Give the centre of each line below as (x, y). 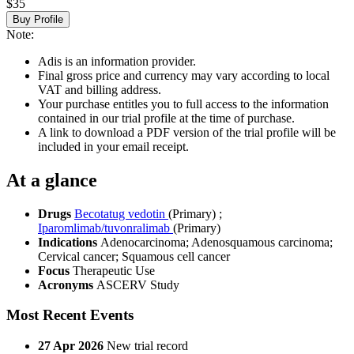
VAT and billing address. (100, 89)
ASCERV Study (138, 284)
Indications (69, 242)
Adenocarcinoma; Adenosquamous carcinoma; (217, 242)
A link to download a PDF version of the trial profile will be (187, 132)
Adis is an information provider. (117, 61)
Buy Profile (38, 19)
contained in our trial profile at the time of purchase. (166, 118)
